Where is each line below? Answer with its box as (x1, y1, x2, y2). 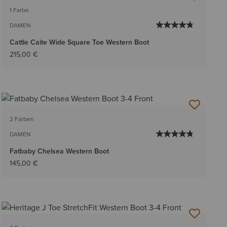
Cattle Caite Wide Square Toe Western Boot (9, 36, 149, 47)
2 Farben (9, 114, 34, 124)
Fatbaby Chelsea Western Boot (9, 145, 109, 156)
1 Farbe (9, 5, 29, 15)
